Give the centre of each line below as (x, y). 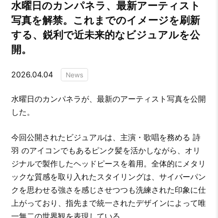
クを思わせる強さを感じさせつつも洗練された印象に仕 (108, 190)
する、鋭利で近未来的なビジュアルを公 (105, 35)
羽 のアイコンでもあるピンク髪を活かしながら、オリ (106, 151)
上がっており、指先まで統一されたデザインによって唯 (108, 203)
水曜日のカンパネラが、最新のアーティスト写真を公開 (108, 99)
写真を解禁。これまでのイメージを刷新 (105, 20)
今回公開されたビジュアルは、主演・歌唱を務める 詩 (106, 137)
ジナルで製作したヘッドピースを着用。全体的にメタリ (108, 164)
